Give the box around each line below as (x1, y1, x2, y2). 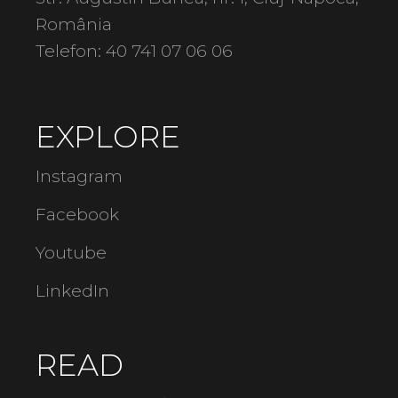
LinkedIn (36, 281, 110, 301)
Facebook (36, 204, 120, 225)
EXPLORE (36, 118, 181, 155)
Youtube (36, 243, 107, 263)
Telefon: (36, 41, 107, 61)
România (36, 14, 113, 35)
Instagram (36, 166, 123, 187)
